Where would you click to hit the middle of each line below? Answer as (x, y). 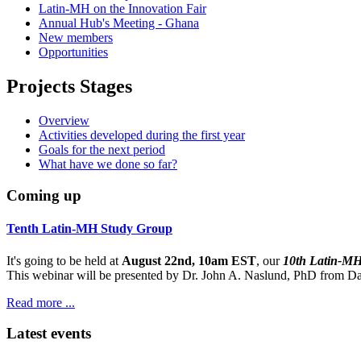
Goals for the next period (102, 150)
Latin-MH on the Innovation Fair (122, 9)
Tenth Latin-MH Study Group (89, 229)
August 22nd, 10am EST (189, 260)
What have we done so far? (108, 164)
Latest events (49, 334)
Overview (64, 121)
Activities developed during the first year (142, 135)
